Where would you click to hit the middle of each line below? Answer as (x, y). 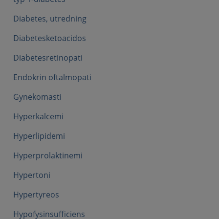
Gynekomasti (37, 97)
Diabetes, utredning (50, 19)
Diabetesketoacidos (50, 38)
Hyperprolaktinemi (48, 155)
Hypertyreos (36, 195)
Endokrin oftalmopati (52, 77)
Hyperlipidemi (39, 136)
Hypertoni (32, 175)
